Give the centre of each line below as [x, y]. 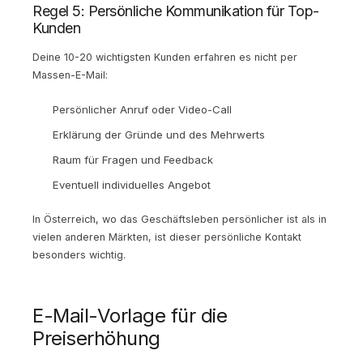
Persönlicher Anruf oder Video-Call [142, 109]
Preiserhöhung [96, 338]
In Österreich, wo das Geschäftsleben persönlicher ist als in [179, 219]
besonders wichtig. [79, 254]
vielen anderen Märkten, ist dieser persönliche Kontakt [167, 237]
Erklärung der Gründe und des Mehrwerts [159, 134]
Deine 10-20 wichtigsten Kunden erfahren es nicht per [165, 57]
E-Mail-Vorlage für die [130, 315]
